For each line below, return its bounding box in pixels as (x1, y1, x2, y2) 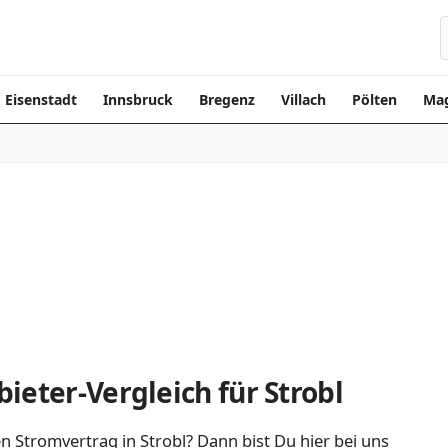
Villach (281, 90, 326, 109)
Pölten (352, 90, 397, 109)
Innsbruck (103, 90, 173, 109)
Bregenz (199, 90, 255, 109)
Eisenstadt (5, 90, 77, 109)
